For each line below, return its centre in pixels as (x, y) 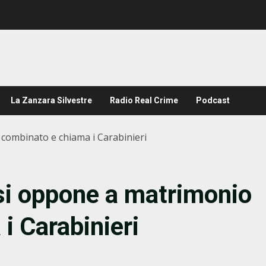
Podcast (213, 100)
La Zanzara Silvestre (51, 100)
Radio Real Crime (144, 100)
